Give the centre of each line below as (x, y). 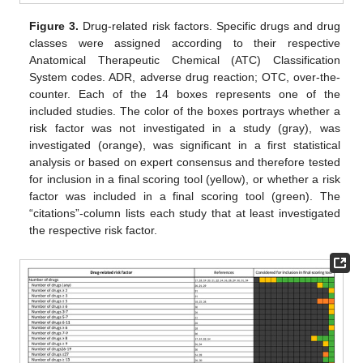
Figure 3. (54, 26)
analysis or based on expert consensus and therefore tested (185, 162)
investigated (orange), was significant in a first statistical (185, 145)
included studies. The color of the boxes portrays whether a (185, 111)
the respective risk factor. (94, 230)
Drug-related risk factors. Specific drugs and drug (209, 26)
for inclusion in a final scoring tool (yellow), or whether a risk (185, 179)
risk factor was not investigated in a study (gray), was (185, 128)
